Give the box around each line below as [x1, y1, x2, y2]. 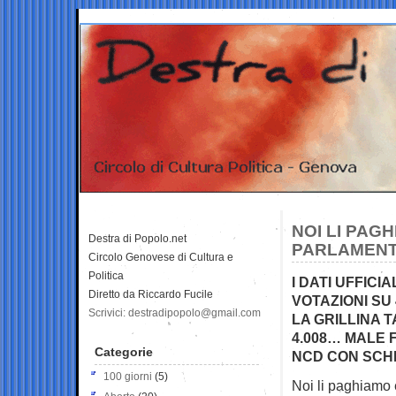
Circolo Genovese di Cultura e [88, 250, 233, 263]
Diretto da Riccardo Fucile [88, 287, 213, 301]
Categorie [95, 344, 153, 359]
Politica [88, 269, 124, 282]
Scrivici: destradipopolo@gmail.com [88, 306, 261, 319]
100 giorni [103, 369, 152, 383]
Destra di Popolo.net [88, 232, 187, 245]
